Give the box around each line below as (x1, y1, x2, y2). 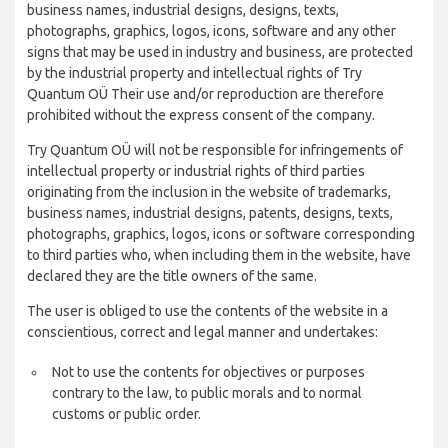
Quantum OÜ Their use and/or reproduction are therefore (27, 86, 384, 102)
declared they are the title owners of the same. (27, 268, 317, 284)
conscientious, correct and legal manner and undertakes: (27, 324, 378, 340)
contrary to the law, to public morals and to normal (52, 385, 362, 401)
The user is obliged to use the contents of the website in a (27, 303, 388, 319)
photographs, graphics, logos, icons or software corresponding (27, 226, 415, 242)
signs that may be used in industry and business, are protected (27, 44, 413, 60)
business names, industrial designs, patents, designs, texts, (27, 205, 393, 221)
